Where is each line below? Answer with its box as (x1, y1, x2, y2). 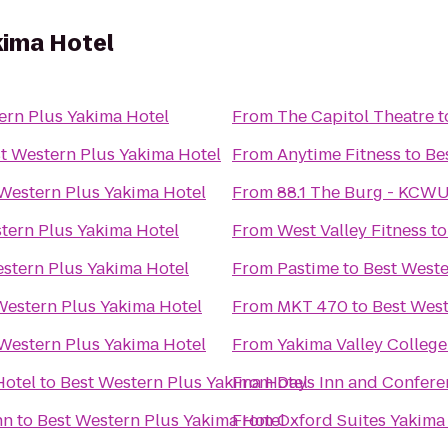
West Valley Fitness (277, 219, 427, 242)
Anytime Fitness (277, 143, 401, 166)
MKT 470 (277, 295, 348, 318)
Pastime (277, 257, 339, 280)
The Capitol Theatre (277, 105, 434, 128)
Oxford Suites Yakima (277, 409, 445, 432)
